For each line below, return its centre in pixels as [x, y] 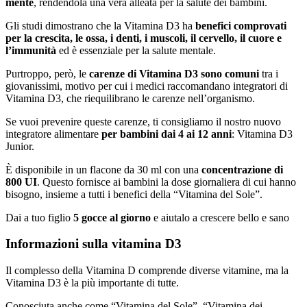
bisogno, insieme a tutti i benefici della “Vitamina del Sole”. [134, 194]
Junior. [20, 146]
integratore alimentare [53, 134]
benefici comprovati [241, 25]
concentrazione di [242, 169]
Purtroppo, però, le [47, 73]
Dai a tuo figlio [39, 217]
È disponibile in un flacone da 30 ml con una [103, 169]
